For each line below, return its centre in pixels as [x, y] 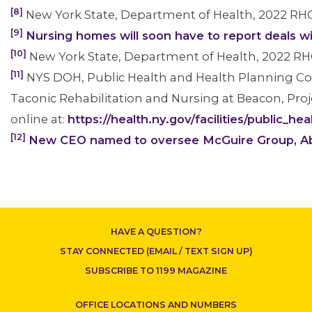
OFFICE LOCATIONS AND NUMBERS [156, 305]
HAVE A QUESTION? [156, 232]
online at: [39, 119]
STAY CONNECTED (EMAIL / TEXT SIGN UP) [156, 251]
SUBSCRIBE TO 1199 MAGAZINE [156, 271]
